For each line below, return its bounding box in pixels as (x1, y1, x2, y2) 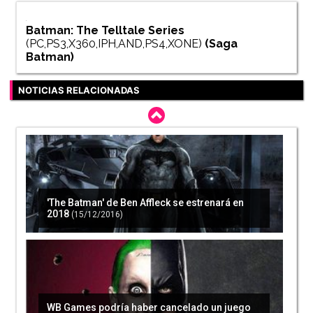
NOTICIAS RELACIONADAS (18, 85, 140, 96)
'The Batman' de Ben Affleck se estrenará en (47, 197, 245, 209)
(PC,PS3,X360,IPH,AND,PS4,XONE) (25, 37, 202, 51)
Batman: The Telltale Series (25, 24, 184, 38)
